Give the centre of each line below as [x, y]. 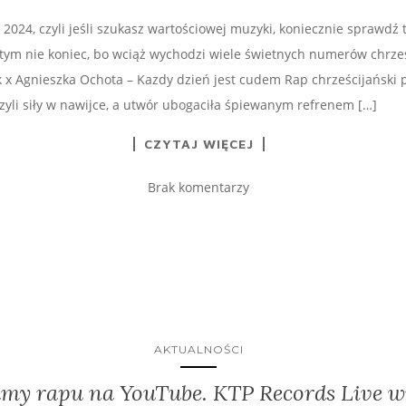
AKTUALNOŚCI [198, 349]
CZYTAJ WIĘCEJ [198, 143]
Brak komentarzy [198, 187]
